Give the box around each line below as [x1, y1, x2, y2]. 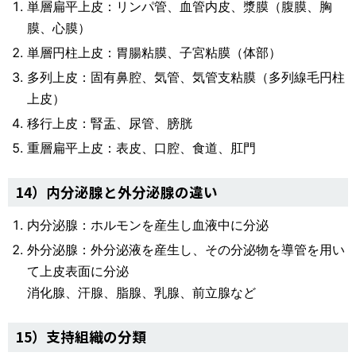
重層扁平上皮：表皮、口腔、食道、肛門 [27, 139, 332, 156]
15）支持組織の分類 [16, 327, 146, 347]
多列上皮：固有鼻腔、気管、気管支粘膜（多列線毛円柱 [27, 68, 345, 85]
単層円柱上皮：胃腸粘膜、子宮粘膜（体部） [27, 44, 281, 60]
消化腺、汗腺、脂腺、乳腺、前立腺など [27, 284, 256, 301]
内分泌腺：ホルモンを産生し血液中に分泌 [27, 217, 269, 234]
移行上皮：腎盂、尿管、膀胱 [27, 114, 192, 131]
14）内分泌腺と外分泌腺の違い [16, 181, 218, 202]
